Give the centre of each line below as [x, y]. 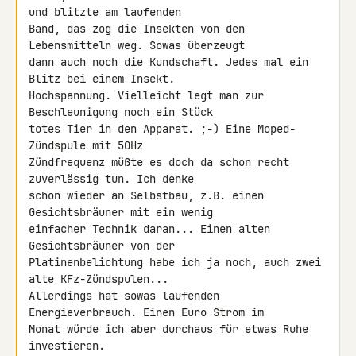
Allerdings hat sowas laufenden [124, 296]
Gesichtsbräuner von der [105, 246]
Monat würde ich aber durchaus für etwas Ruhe [168, 329]
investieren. [67, 346]
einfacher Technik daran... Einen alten [149, 229]
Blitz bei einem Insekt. [105, 79]
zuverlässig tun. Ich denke [114, 179]
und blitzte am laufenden [108, 12]
